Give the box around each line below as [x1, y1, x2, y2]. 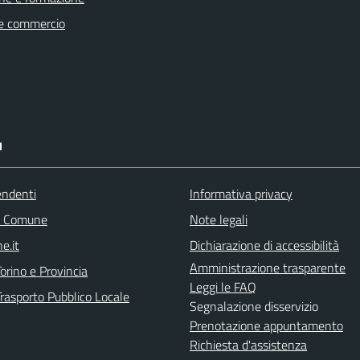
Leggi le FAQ [190, 277, 256, 297]
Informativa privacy [190, 184, 292, 203]
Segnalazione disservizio [190, 297, 318, 316]
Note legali [190, 210, 247, 229]
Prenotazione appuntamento [190, 316, 343, 335]
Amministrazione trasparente [190, 258, 346, 277]
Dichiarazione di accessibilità [190, 235, 339, 255]
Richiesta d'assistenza [190, 335, 307, 354]
